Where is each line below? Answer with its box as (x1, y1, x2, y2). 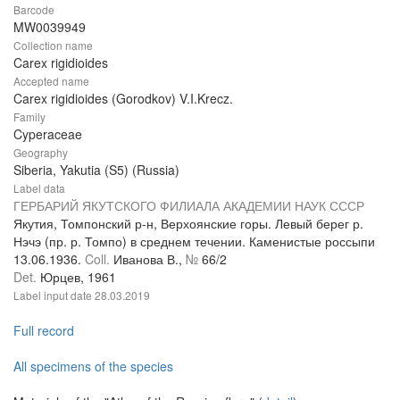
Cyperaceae (13, 125, 82, 144)
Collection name (13, 37, 93, 54)
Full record (13, 321, 74, 340)
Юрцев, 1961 (40, 268, 116, 287)
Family (13, 109, 46, 125)
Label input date (13, 287, 95, 304)
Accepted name (13, 73, 89, 89)
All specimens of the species (13, 357, 173, 376)
